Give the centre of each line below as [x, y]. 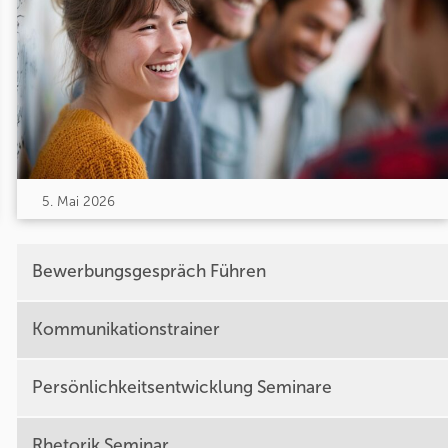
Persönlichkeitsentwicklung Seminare [181, 388]
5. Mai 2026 [78, 201]
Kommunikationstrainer [125, 330]
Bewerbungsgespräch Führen [148, 272]
